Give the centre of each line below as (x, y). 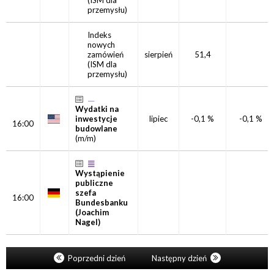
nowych (101, 45)
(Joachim (92, 212)
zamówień (106, 54)
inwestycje (96, 119)
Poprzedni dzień (96, 258)
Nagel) (88, 222)
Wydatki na (97, 109)
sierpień (158, 54)
